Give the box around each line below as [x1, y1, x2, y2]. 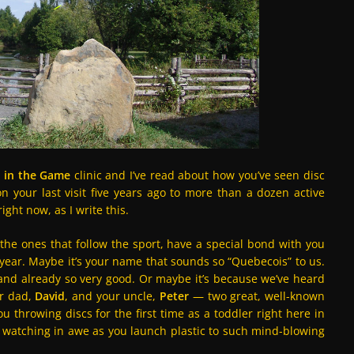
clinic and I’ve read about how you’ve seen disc [70, 168, 326, 183]
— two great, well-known [192, 288, 326, 304]
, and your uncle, [65, 288, 160, 304]
